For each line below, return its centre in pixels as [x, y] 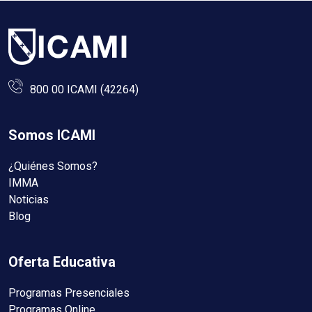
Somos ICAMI [52, 135]
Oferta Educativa [62, 262]
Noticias [29, 199]
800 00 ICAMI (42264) [84, 89]
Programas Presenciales [69, 292]
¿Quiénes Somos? [53, 166]
